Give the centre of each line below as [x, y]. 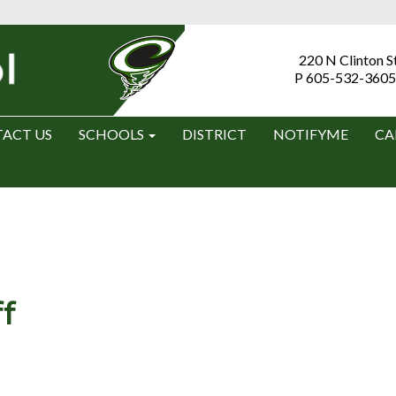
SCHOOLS [113, 133]
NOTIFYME [311, 133]
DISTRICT [214, 133]
